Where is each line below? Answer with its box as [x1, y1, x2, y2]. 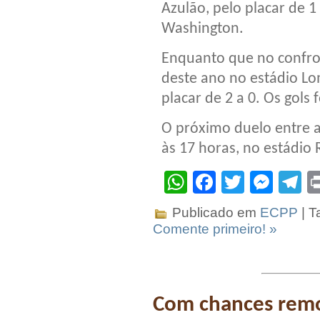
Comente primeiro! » [153, 221, 277, 237]
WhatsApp [187, 169, 293, 196]
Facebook [216, 169, 317, 196]
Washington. [161, 21, 244, 38]
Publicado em [169, 205, 260, 221]
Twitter [244, 169, 312, 196]
